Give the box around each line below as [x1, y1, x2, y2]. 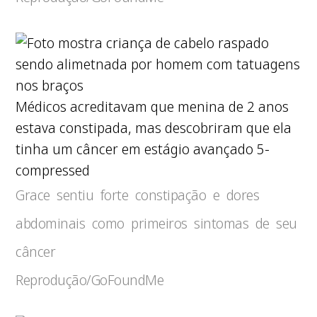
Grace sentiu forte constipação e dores [16, 185, 260, 204]
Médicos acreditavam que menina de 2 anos [16, 97, 289, 116]
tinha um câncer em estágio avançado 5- [16, 139, 270, 158]
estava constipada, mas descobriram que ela [16, 118, 292, 137]
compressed [16, 161, 91, 180]
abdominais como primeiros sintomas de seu [16, 214, 297, 233]
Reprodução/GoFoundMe [16, 270, 164, 289]
